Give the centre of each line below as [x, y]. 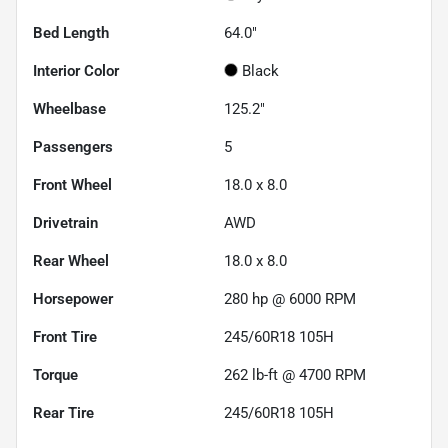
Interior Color [76, 70]
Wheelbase [69, 108]
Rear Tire [63, 412]
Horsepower [73, 298]
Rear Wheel [71, 260]
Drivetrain [65, 222]
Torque [55, 374]
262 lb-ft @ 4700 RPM [295, 374]
